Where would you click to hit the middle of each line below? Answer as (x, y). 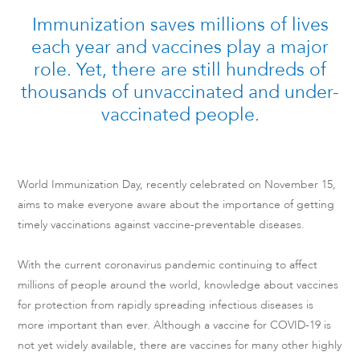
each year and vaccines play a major (180, 47)
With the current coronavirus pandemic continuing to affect (168, 264)
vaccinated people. (180, 114)
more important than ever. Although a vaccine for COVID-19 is (175, 325)
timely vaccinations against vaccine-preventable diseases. (162, 224)
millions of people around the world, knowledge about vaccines (178, 284)
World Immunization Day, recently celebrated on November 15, (177, 184)
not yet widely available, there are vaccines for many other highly (180, 345)
